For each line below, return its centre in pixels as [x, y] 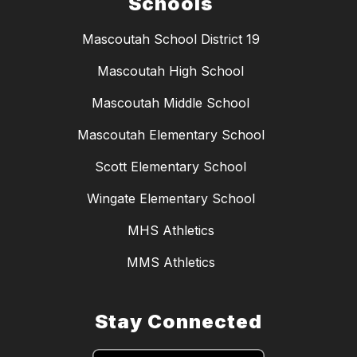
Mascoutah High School [171, 71]
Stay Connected [178, 322]
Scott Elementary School [171, 167]
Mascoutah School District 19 [171, 39]
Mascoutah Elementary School [171, 135]
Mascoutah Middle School [171, 103]
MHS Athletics [171, 231]
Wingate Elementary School [171, 199]
